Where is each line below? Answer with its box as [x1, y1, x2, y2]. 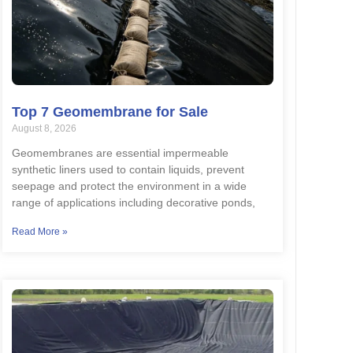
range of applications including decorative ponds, [11, 196, 255, 210]
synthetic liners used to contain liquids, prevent [11, 163, 244, 176]
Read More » [11, 226, 68, 238]
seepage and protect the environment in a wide [11, 180, 247, 193]
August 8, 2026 [11, 123, 76, 135]
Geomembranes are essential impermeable [11, 147, 229, 160]
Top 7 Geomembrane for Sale [11, 104, 208, 121]
